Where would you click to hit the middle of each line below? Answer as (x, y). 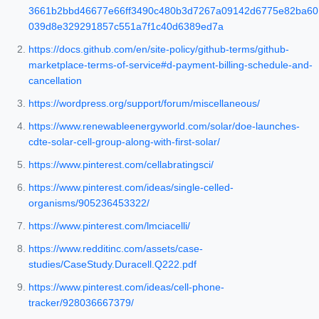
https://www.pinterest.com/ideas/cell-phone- (126, 287)
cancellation (55, 81)
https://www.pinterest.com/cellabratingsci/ (121, 165)
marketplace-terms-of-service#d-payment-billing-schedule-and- (171, 65)
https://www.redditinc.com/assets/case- (116, 249)
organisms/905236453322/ (89, 203)
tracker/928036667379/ (81, 303)
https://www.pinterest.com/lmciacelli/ (109, 226)
